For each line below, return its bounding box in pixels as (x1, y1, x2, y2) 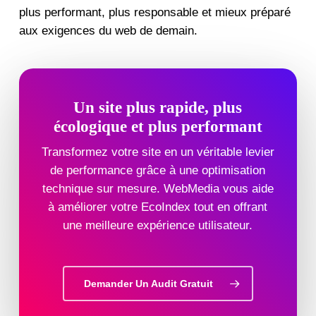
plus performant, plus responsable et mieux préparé (18, 5, 291, 19)
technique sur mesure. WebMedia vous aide (42, 182, 274, 196)
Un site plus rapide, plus (73, 99, 243, 117)
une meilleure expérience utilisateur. (63, 219, 253, 233)
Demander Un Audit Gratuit (83, 277, 213, 289)
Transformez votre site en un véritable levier (41, 145, 274, 159)
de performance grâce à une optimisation (50, 164, 266, 178)
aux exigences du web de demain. (18, 23, 197, 37)
